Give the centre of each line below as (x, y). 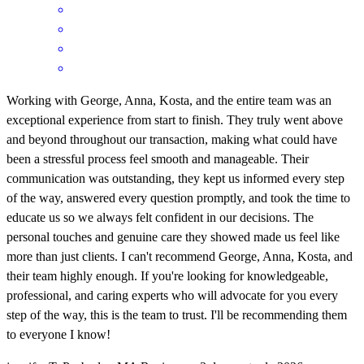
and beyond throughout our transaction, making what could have (172, 139)
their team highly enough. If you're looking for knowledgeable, (167, 275)
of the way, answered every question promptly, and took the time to (178, 197)
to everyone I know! (58, 334)
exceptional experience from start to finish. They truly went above (175, 119)
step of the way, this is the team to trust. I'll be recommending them (177, 314)
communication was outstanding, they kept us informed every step (175, 178)
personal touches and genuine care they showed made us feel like (173, 236)
